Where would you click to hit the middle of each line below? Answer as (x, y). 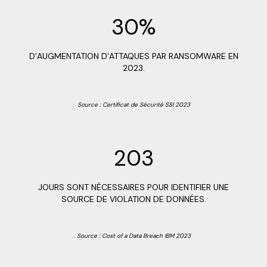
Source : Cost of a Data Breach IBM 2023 (133, 236)
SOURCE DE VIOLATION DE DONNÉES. (133, 199)
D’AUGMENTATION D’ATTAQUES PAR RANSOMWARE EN (133, 56)
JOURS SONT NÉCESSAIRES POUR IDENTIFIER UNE (133, 187)
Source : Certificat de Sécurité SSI (126, 105)
